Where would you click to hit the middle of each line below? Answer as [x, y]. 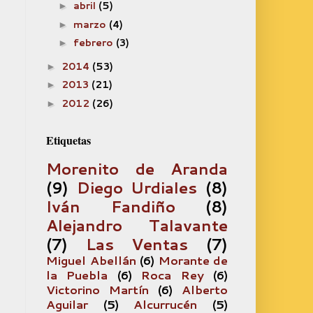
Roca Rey [173, 275]
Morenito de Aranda [137, 168]
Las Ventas [137, 244]
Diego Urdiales [137, 187]
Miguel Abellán [91, 260]
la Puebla [77, 275]
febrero [94, 43]
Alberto [205, 290]
